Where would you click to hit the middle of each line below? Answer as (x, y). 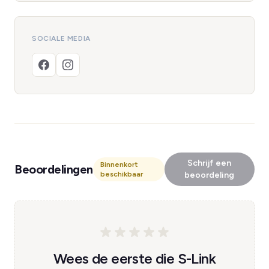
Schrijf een (210, 163)
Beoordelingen (54, 169)
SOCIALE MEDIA (61, 38)
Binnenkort (119, 165)
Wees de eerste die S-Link (134, 258)
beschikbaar (121, 174)
